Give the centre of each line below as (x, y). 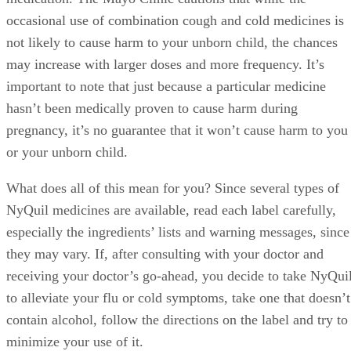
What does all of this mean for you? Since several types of (173, 188)
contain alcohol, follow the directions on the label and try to (177, 320)
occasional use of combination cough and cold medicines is (175, 21)
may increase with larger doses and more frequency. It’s (165, 65)
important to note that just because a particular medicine (166, 87)
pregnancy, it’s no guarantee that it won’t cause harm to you (177, 130)
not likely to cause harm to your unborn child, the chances (172, 43)
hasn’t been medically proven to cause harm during (152, 109)
